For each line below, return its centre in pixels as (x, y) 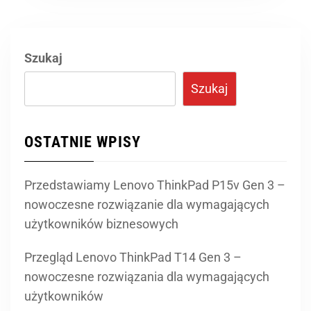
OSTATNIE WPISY (83, 142)
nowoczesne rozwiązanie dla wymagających (147, 204)
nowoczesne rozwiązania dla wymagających (147, 277)
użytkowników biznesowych (101, 224)
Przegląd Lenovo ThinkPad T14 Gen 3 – (133, 257)
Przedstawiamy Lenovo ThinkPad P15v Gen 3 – (155, 185)
